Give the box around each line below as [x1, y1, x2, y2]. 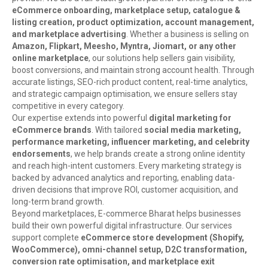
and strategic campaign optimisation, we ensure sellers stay [12, 89, 237, 99]
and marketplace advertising [12, 29, 126, 39]
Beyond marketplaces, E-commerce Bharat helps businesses [12, 209, 241, 219]
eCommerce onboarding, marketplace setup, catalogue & [12, 5, 240, 16]
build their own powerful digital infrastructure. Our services [12, 221, 232, 231]
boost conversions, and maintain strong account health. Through [12, 65, 254, 75]
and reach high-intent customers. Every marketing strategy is [12, 161, 242, 171]
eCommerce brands [12, 125, 92, 135]
